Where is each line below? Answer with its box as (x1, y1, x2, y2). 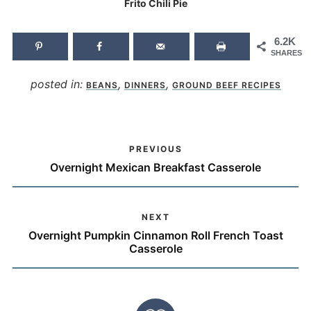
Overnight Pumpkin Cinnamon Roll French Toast (28, 228, 283, 243)
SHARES (271, 49, 303, 58)
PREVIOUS (128, 144, 183, 155)
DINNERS (124, 79, 166, 90)
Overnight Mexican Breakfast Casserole (50, 160, 261, 175)
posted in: (30, 76, 86, 91)
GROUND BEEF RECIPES (171, 79, 281, 90)
